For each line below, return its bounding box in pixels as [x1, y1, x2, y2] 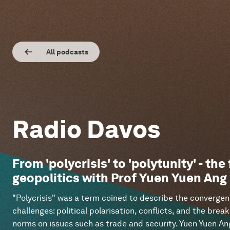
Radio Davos [12, 114, 160, 144]
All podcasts [46, 48, 88, 56]
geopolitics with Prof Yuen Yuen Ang [12, 170, 227, 185]
